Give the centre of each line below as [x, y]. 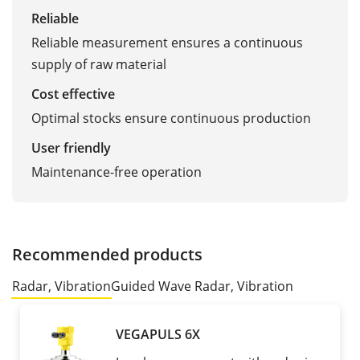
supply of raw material [99, 65]
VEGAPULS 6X [158, 335]
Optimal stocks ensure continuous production [171, 119]
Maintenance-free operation [117, 172]
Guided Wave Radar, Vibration [202, 286]
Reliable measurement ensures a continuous [167, 43]
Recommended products [107, 254]
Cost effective [73, 94]
